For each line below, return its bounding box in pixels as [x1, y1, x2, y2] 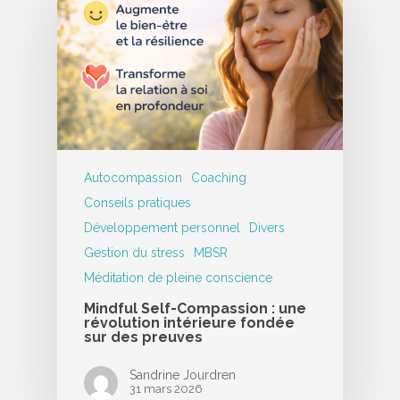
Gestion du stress [84, 245, 185, 260]
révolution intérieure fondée [84, 313, 295, 331]
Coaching [191, 170, 246, 185]
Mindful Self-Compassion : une [84, 299, 306, 317]
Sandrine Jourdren [129, 367, 236, 382]
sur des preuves [84, 328, 203, 346]
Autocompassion [84, 170, 182, 185]
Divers [249, 220, 285, 235]
